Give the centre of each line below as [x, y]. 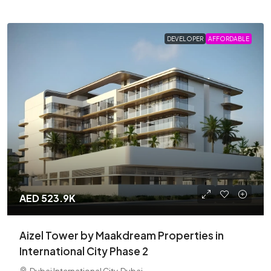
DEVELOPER [185, 39]
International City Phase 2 [84, 251]
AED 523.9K [47, 198]
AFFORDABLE [229, 39]
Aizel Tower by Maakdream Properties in [122, 235]
